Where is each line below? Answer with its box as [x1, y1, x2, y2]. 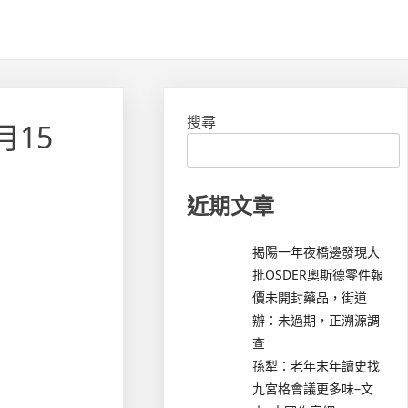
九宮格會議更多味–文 [252, 379, 374, 397]
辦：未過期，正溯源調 [252, 311, 381, 329]
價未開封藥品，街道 [252, 288, 368, 306]
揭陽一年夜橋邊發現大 [252, 242, 381, 260]
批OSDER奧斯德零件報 [252, 265, 384, 283]
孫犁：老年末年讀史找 [252, 356, 381, 374]
